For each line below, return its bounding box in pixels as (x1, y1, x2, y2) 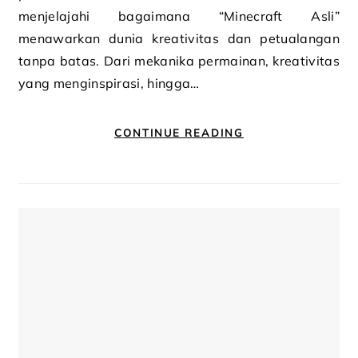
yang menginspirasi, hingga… (18, 75, 200, 91)
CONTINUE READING (114, 126, 244, 139)
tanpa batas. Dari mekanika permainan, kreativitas (18, 53, 340, 69)
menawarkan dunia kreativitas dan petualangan (18, 30, 340, 46)
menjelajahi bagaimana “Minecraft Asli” (18, 8, 340, 24)
